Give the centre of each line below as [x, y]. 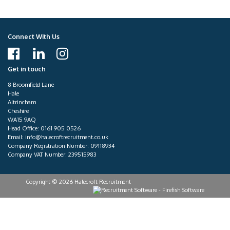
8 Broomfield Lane [31, 85]
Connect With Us [34, 36]
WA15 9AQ [22, 120]
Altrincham [22, 102]
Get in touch [27, 69]
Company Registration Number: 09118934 [61, 146]
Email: [16, 137]
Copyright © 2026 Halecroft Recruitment [78, 182]
